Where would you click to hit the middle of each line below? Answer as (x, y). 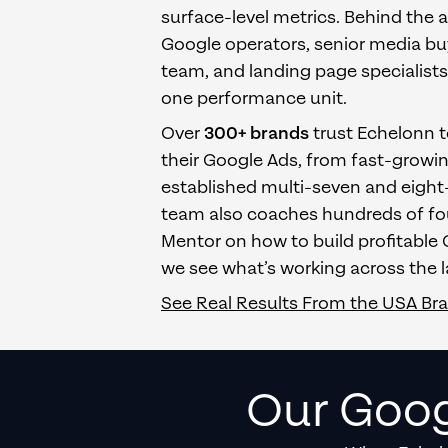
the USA (383, 303)
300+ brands (256, 133)
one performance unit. (254, 98)
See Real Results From (255, 303)
